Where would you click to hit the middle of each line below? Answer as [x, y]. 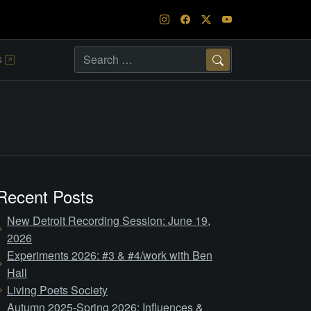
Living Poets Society [57, 290]
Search [235, 76]
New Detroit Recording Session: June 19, [109, 220]
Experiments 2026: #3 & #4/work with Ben [110, 255]
